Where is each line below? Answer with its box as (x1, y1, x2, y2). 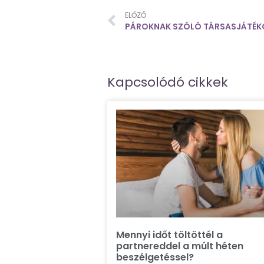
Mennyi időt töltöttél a (116, 227, 223, 242)
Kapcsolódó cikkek (107, 73, 228, 92)
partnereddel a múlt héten (116, 239, 243, 253)
